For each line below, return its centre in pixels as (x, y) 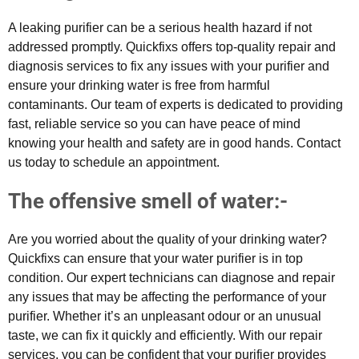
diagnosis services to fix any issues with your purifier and (169, 66)
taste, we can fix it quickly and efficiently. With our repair (165, 335)
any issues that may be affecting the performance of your (167, 296)
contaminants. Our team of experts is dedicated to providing (175, 104)
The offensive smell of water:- (150, 201)
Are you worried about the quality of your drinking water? (167, 239)
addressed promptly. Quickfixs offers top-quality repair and (172, 46)
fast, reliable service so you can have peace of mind (154, 123)
